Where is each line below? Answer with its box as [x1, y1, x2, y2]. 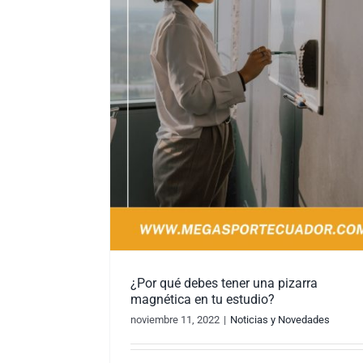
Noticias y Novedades [230, 314, 331, 327]
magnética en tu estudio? [130, 292, 275, 308]
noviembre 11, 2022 [130, 314, 220, 327]
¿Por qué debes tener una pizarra [130, 275, 318, 292]
